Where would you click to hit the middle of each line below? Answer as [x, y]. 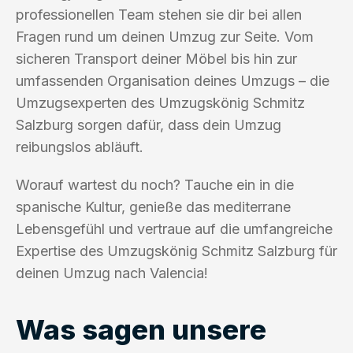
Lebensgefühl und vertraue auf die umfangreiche [174, 229]
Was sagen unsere [141, 329]
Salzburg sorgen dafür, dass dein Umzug [149, 124]
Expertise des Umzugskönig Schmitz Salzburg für [176, 251]
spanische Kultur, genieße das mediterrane [153, 206]
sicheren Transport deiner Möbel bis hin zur [156, 58]
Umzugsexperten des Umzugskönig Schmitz [160, 102]
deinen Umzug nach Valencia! [112, 273]
